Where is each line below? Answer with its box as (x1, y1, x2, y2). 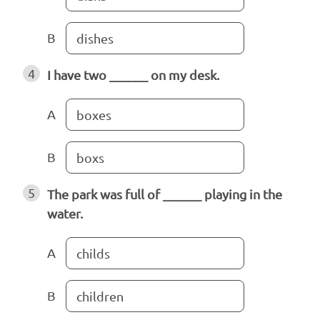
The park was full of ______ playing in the (47, 186, 282, 202)
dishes (76, 31, 114, 46)
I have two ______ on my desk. (47, 67, 219, 83)
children (76, 289, 124, 304)
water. (47, 206, 83, 221)
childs (76, 246, 110, 261)
